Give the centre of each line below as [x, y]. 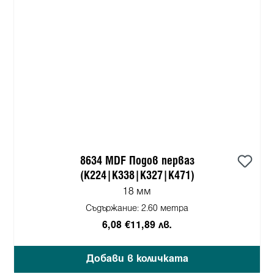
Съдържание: [113, 209]
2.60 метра [165, 209]
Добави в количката [137, 259]
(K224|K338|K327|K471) [137, 176]
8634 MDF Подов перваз [137, 161]
